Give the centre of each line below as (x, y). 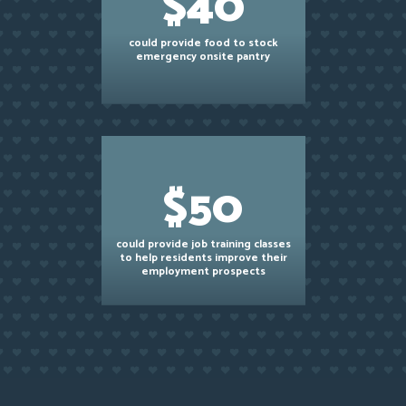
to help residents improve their (203, 258)
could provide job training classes (203, 244)
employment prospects (203, 271)
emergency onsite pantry (203, 57)
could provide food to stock (203, 43)
